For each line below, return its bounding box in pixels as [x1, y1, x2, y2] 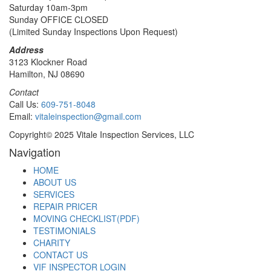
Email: [9, 110, 35, 123]
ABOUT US [33, 176, 76, 189]
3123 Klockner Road [9, 56, 87, 68]
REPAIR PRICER [33, 200, 97, 213]
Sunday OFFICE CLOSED [9, 13, 108, 26]
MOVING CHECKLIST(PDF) [33, 212, 140, 225]
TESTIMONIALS [33, 224, 96, 237]
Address [9, 44, 44, 56]
